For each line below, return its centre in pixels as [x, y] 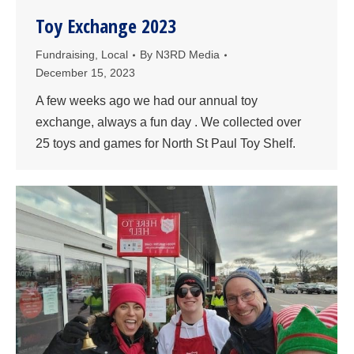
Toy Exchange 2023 [106, 26]
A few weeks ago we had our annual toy [147, 101]
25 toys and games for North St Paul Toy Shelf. [166, 144]
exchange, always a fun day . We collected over [168, 122]
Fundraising [65, 55]
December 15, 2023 [85, 73]
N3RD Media [188, 55]
